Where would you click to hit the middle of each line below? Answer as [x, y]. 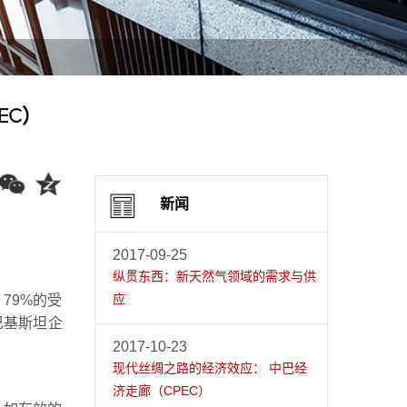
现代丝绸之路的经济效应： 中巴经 [209, 368]
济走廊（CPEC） [161, 391]
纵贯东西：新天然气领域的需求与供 [214, 277]
